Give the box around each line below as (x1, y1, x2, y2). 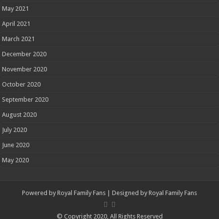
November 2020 (2, 66, 47, 73)
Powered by (22, 189, 57, 197)
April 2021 (2, 20, 31, 28)
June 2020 (2, 141, 30, 149)
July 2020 (2, 126, 27, 134)
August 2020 (2, 111, 37, 119)
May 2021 (2, 5, 29, 13)
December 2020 (2, 50, 47, 58)
